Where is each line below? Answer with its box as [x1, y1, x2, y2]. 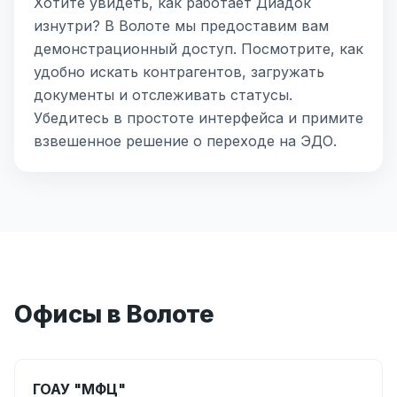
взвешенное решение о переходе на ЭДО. [34, 132, 337, 151]
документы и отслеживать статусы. [34, 86, 292, 105]
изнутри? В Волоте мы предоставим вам [34, 17, 329, 35]
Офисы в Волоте [14, 299, 214, 329]
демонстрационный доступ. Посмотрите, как [34, 40, 363, 58]
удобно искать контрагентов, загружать [34, 63, 324, 82]
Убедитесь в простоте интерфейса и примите [34, 109, 363, 128]
